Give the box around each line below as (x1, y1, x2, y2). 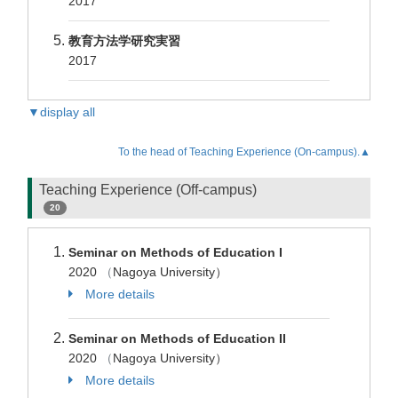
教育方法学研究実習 (68, 34, 180, 48)
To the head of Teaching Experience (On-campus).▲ (118, 146, 370, 158)
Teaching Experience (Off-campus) (39, 182, 257, 197)
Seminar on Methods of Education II (68, 331, 286, 346)
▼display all (28, 105, 95, 119)
